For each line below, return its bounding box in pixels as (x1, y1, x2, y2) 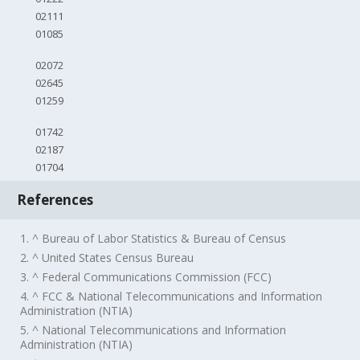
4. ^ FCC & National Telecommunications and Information (20, 288, 323, 304)
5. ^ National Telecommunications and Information (20, 321, 287, 337)
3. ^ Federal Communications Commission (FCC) (20, 268, 272, 284)
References (17, 190, 94, 209)
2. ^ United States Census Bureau (20, 249, 194, 265)
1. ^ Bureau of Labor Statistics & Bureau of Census (20, 230, 287, 246)
